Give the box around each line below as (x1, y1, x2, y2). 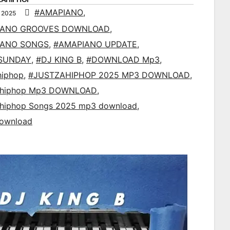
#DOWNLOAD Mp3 (86, 54, 160, 65)
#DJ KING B (36, 54, 82, 65)
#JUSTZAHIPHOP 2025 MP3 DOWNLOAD (28, 70, 190, 81)
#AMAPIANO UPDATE (53, 39, 137, 50)
